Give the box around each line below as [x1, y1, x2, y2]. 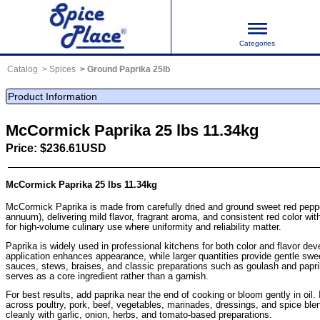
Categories [239, 39, 275, 47]
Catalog [6, 64, 38, 74]
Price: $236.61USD [6, 142, 106, 155]
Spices [49, 64, 76, 74]
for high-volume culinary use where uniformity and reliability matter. [6, 221, 281, 232]
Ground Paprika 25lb [86, 64, 170, 74]
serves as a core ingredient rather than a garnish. [6, 270, 209, 281]
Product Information [8, 90, 97, 102]
